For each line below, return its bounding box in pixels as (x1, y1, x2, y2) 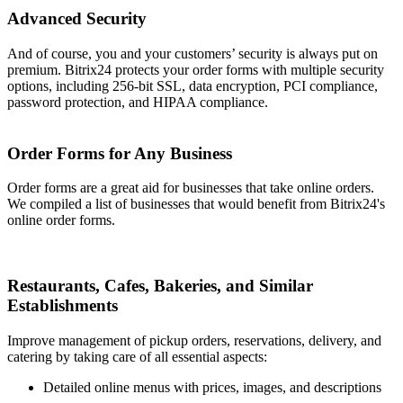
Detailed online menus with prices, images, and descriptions (43, 379, 381, 395)
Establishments (7, 295, 118, 315)
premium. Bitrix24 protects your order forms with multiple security (7, 61, 384, 77)
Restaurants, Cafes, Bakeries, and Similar (7, 275, 313, 295)
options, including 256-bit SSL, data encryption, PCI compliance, (7, 77, 378, 94)
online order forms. (7, 212, 115, 228)
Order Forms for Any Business (7, 143, 232, 163)
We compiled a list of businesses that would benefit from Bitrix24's (7, 196, 385, 212)
